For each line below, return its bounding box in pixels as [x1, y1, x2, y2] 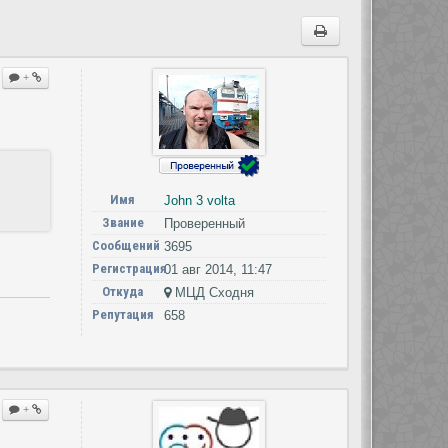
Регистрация [91, 261, 167, 276]
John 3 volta [163, 193, 235, 208]
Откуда [102, 284, 144, 299]
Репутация [91, 307, 154, 322]
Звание [101, 215, 144, 230]
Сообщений [91, 238, 160, 253]
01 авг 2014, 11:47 [163, 262, 272, 277]
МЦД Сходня [170, 285, 254, 300]
